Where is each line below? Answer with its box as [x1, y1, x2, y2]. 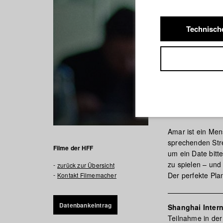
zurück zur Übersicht [57, 161, 114, 169]
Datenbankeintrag [59, 201, 112, 210]
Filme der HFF [53, 143, 94, 152]
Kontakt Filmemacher [57, 171, 116, 179]
